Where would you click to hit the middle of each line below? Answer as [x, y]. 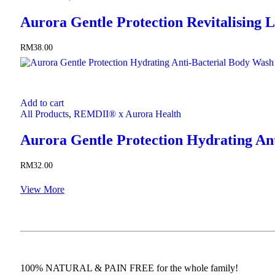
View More [42, 190]
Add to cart [42, 103]
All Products [45, 114]
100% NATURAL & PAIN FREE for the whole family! [129, 268]
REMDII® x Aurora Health [127, 114]
